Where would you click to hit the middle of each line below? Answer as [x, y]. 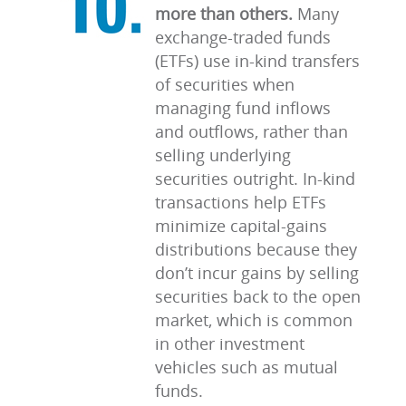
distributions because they [256, 249]
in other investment [230, 343]
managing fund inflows [243, 108]
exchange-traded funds [243, 37]
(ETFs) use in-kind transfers [257, 61]
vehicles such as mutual [246, 367]
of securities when [225, 84]
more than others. [226, 14]
